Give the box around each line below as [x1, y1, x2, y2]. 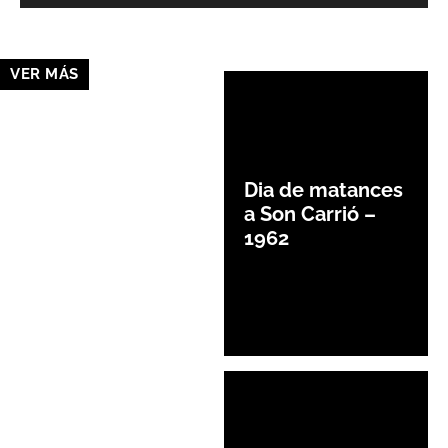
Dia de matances [244, 177, 403, 202]
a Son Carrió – [244, 201, 376, 226]
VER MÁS [10, 64, 79, 83]
